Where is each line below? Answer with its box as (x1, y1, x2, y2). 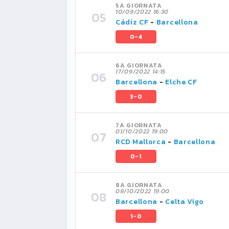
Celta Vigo (165, 196, 204, 207)
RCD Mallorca (116, 136, 166, 147)
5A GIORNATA (116, 1, 162, 10)
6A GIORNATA (116, 61, 163, 70)
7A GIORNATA (116, 121, 162, 130)
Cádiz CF (116, 17, 149, 28)
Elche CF (165, 77, 197, 87)
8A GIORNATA (116, 180, 163, 190)
